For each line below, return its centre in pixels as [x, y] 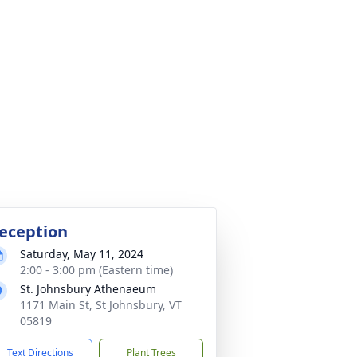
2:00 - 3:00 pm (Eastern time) [96, 270]
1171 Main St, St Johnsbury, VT [101, 305]
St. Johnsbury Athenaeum [88, 289]
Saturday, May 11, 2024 [82, 254]
